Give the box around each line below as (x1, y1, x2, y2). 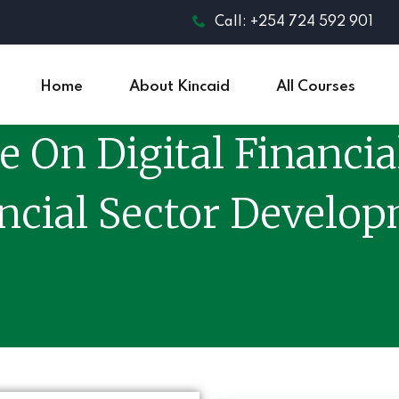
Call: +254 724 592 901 (215, 15, 373, 29)
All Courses (276, 79, 355, 94)
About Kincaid (129, 79, 230, 94)
